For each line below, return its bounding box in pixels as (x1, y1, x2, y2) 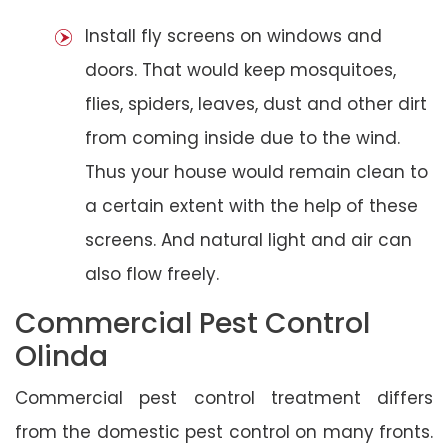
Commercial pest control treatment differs (15, 385, 433, 410)
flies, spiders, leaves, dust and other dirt (85, 91, 427, 116)
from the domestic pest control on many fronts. (15, 419, 433, 444)
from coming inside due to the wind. (85, 125, 400, 150)
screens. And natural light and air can (85, 227, 412, 252)
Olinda (15, 336, 108, 376)
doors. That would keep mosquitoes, (85, 57, 396, 82)
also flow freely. (85, 261, 219, 286)
